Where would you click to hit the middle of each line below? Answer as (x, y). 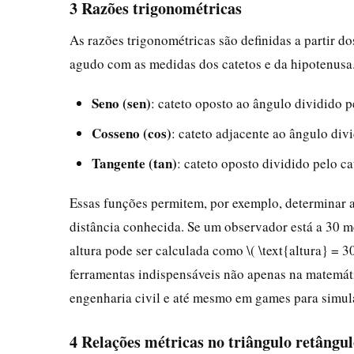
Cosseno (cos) (132, 133)
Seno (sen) (121, 103)
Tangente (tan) (134, 163)
